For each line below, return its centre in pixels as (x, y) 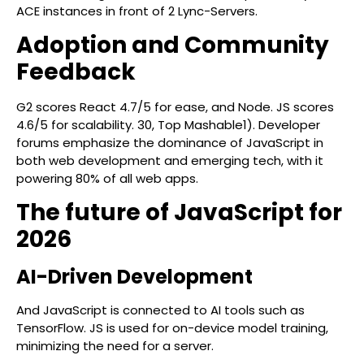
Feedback (76, 72)
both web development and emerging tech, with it (170, 160)
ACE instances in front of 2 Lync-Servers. (137, 11)
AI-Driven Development (134, 277)
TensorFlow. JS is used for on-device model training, (172, 328)
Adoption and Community (173, 45)
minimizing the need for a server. (115, 346)
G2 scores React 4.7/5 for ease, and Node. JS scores (175, 107)
